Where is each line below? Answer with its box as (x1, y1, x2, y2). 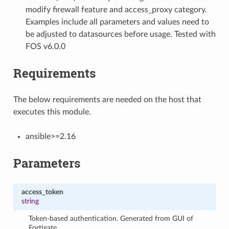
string (21, 197, 39, 205)
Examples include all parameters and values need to (25, 17, 209, 26)
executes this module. (13, 107, 91, 116)
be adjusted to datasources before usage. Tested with (25, 30, 216, 38)
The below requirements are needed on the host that (13, 95, 201, 104)
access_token (21, 188, 63, 196)
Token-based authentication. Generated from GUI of (29, 214, 194, 222)
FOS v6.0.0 (25, 42, 65, 51)
